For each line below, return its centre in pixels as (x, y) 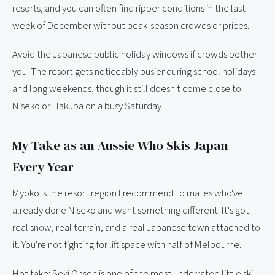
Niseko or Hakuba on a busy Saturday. (88, 106)
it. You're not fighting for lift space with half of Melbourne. (127, 245)
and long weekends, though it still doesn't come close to (127, 89)
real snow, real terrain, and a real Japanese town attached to (136, 227)
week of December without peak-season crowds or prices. (131, 25)
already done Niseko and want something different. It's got (131, 210)
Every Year (43, 166)
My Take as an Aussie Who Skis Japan (120, 145)
